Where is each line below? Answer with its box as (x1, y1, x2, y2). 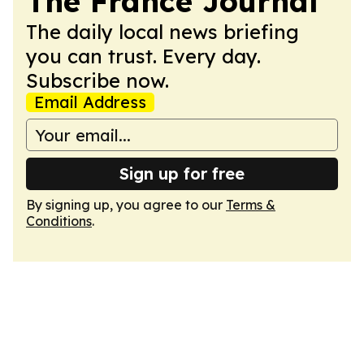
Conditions (26, 213, 92, 229)
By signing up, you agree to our (26, 197, 226, 213)
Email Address (34, 92, 146, 112)
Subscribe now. (26, 68, 169, 93)
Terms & (226, 197, 275, 213)
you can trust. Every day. (26, 44, 261, 68)
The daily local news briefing (26, 19, 299, 44)
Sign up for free (119, 163, 245, 184)
